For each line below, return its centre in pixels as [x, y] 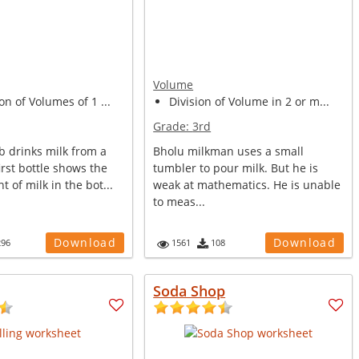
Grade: [173, 126]
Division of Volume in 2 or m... [250, 101]
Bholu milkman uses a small [229, 151]
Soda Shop [190, 291]
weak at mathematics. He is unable [247, 185]
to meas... [179, 202]
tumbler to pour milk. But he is [236, 168]
